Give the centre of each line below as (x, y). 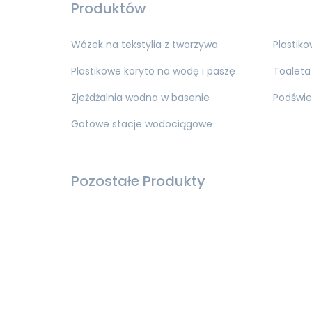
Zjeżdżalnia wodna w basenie (140, 98)
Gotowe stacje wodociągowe (142, 124)
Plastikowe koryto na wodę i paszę (153, 71)
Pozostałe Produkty (138, 181)
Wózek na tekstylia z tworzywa (145, 45)
